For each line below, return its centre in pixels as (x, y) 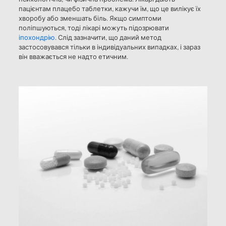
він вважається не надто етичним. (73, 57)
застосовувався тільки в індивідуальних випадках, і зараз (109, 47)
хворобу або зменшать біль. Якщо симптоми (90, 18)
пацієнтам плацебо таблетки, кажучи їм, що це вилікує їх (109, 9)
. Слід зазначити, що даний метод (108, 38)
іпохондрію (37, 38)
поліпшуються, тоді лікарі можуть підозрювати (94, 28)
